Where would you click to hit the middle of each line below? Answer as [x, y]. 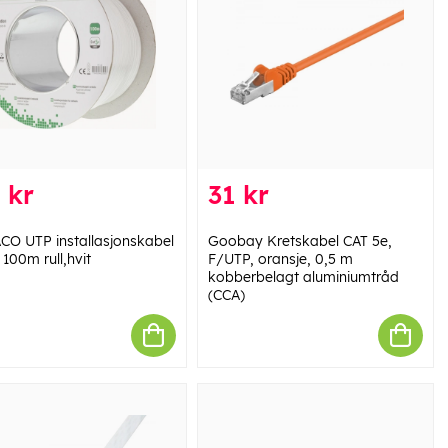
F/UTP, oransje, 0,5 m [280, 258]
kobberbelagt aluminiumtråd [303, 276]
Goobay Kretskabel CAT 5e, [299, 240]
